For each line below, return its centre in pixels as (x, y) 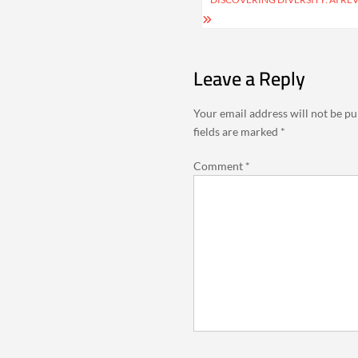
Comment (219, 165)
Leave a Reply (249, 78)
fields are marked (237, 131)
